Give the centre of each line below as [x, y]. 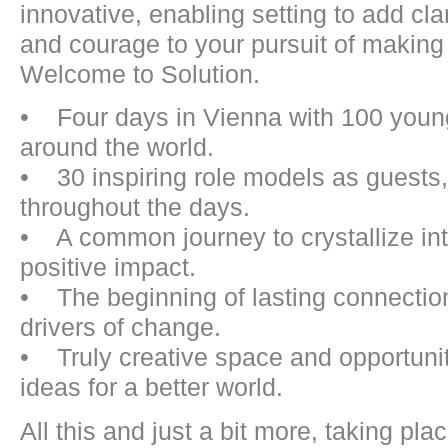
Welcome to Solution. [140, 73]
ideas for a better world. [151, 387]
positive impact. [108, 267]
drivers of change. [120, 327]
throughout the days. [135, 207]
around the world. [117, 147]
